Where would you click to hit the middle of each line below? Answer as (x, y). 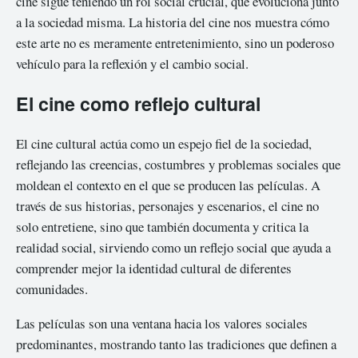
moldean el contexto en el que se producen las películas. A (168, 185)
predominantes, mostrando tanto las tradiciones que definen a (176, 344)
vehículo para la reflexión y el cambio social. (132, 64)
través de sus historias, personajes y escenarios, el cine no (167, 205)
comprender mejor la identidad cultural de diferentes (154, 268)
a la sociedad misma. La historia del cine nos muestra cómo (173, 22)
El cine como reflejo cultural (138, 104)
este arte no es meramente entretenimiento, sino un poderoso (175, 43)
